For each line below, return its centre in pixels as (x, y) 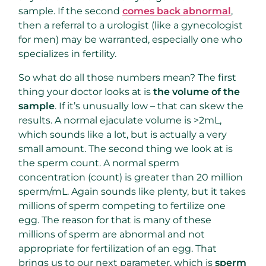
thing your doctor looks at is (86, 91)
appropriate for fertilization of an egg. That (118, 248)
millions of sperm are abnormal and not (112, 234)
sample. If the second (70, 11)
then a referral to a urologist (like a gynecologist (131, 25)
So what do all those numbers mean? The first (127, 77)
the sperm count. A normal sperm (99, 163)
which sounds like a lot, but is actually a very (123, 134)
